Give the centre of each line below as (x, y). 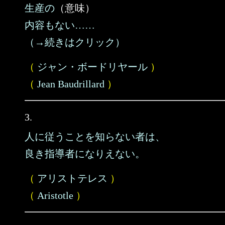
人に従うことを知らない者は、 (95, 137)
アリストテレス (72, 178)
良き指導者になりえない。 (85, 154)
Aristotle (55, 195)
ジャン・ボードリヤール (92, 67)
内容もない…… (60, 25)
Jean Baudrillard (71, 84)
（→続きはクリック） (75, 42)
